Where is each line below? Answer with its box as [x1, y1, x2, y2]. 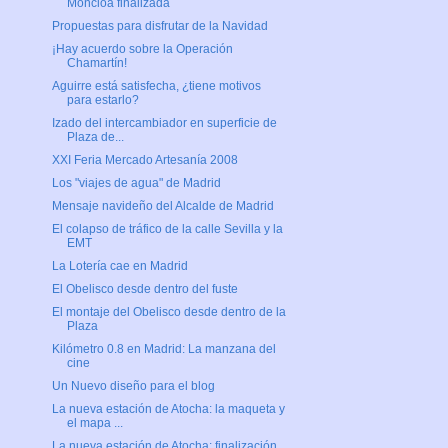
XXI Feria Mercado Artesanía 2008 [51, 153, 238, 168]
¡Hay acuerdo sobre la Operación [51, 42, 233, 57]
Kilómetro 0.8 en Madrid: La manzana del [51, 342, 276, 357]
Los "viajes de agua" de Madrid [51, 176, 221, 191]
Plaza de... [66, 130, 124, 145]
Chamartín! [66, 56, 127, 71]
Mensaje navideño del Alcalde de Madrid [51, 199, 274, 214]
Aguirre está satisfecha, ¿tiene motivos [51, 79, 261, 94]
